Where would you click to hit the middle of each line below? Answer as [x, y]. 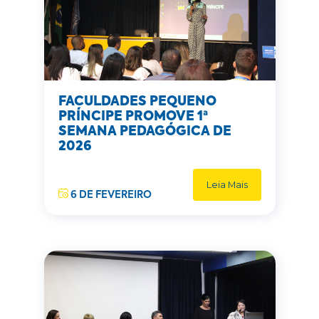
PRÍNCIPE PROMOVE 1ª [133, 117]
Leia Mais [227, 185]
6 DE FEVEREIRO [110, 195]
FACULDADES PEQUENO [137, 102]
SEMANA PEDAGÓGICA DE [145, 132]
